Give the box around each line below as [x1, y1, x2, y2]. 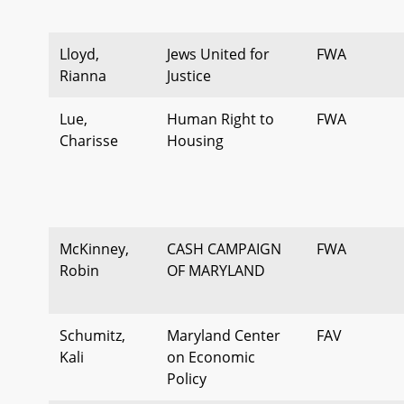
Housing [167, 130, 224, 151]
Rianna [60, 65, 106, 86]
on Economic [167, 346, 255, 367]
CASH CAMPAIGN [167, 238, 281, 259]
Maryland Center [167, 325, 280, 345]
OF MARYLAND [167, 260, 265, 280]
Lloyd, [60, 43, 99, 64]
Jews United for [167, 43, 270, 64]
